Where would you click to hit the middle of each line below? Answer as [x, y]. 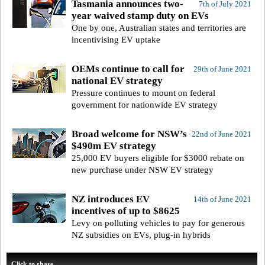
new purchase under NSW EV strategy [143, 170]
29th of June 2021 [222, 69]
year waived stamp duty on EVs [140, 16]
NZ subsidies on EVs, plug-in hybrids [141, 235]
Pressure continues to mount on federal [143, 93]
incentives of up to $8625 [126, 211]
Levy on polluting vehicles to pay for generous [158, 223]
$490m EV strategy [114, 146]
